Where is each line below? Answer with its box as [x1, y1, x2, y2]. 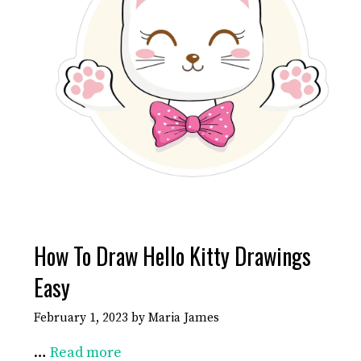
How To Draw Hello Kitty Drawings [34, 239, 311, 273]
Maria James [148, 309, 219, 326]
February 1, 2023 [34, 309, 128, 326]
